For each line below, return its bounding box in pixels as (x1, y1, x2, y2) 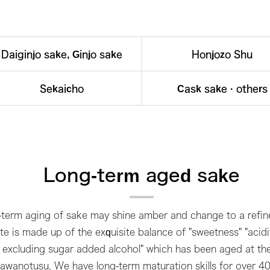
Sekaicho (39, 84, 84, 93)
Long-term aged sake (43, 166, 240, 184)
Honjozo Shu (192, 49, 253, 59)
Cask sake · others (177, 84, 268, 93)
